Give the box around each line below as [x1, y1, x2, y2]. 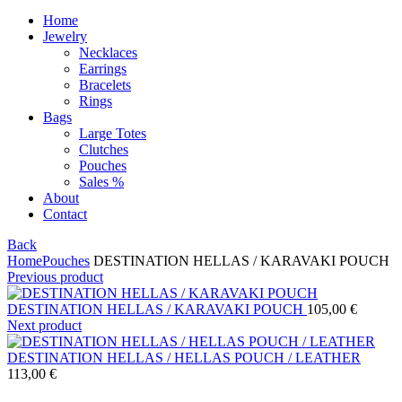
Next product [7, 318, 82, 333]
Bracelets [79, 77, 131, 92]
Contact [43, 206, 87, 222]
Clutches [79, 142, 128, 157]
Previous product [7, 269, 103, 284]
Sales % [79, 174, 124, 189]
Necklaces [79, 45, 137, 60]
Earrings [79, 61, 127, 76]
